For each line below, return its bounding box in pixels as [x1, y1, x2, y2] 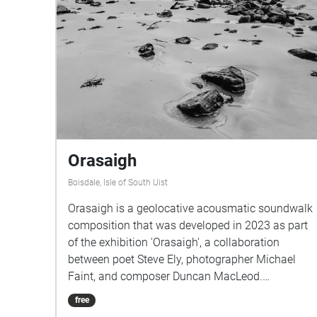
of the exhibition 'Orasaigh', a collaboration [68, 236, 279, 250]
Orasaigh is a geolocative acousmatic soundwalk [68, 202, 313, 216]
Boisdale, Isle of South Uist [68, 178, 168, 188]
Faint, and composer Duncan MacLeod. [68, 270, 263, 284]
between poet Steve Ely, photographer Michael [68, 253, 296, 267]
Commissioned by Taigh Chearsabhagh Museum [68, 287, 311, 301]
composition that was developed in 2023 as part [68, 219, 308, 233]
